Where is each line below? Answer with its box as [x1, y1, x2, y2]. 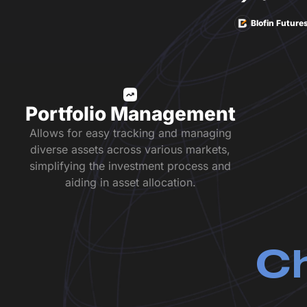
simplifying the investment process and [29, 159, 231, 173]
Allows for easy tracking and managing [29, 126, 232, 140]
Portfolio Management [25, 102, 236, 125]
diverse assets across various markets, [30, 143, 230, 156]
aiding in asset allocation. [64, 175, 196, 189]
